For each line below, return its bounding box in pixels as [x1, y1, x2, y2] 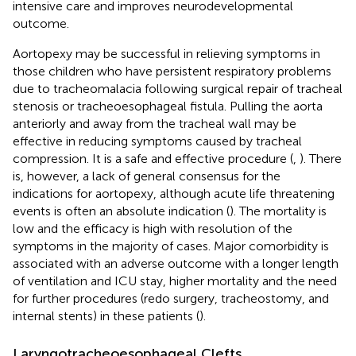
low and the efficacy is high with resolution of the [13, 220, 292, 236]
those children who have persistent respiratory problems [13, 63, 331, 79]
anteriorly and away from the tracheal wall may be [13, 115, 296, 131]
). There [300, 150, 342, 166]
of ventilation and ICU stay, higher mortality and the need [13, 273, 337, 288]
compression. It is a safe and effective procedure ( [13, 150, 293, 166]
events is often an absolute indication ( [13, 203, 230, 219]
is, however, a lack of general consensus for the [13, 168, 281, 184]
